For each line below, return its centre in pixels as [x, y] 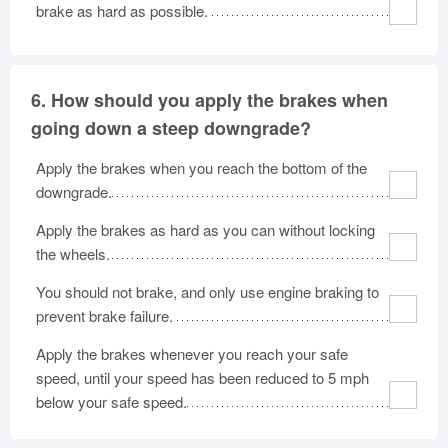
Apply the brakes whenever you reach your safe [192, 353]
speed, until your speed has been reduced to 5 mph [202, 377]
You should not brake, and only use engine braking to [207, 291]
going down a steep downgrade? [171, 127]
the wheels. [73, 253]
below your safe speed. [111, 401]
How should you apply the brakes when [219, 99]
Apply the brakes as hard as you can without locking [205, 229]
